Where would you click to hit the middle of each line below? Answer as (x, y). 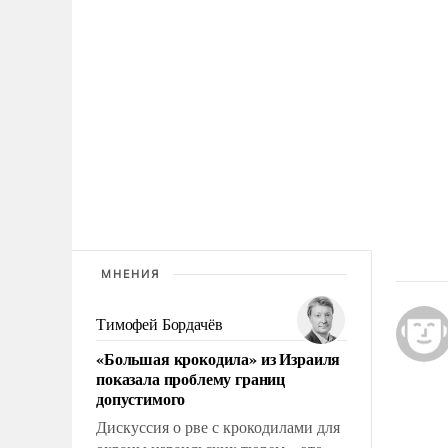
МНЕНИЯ (130, 273)
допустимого (141, 398)
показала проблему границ (191, 378)
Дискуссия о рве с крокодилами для (218, 427)
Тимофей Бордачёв (159, 324)
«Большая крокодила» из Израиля (218, 358)
